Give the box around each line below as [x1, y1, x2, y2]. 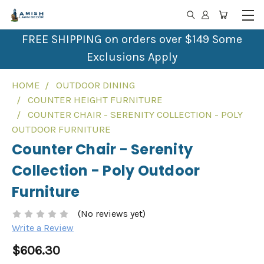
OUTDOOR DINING [56, 79, 135, 91]
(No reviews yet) [78, 208, 146, 220]
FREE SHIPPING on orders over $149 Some [22, 32, 242, 46]
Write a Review [12, 222, 74, 234]
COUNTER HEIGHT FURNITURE [28, 94, 163, 105]
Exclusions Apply [87, 50, 177, 64]
